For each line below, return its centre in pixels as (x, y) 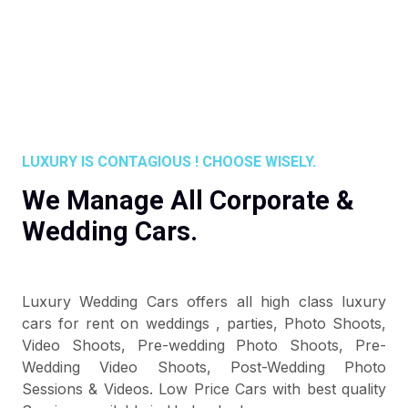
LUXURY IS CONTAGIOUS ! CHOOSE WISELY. (169, 162)
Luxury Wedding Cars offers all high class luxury (204, 301)
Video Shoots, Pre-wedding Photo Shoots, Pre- (204, 345)
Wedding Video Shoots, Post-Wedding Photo (204, 367)
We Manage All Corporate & (188, 200)
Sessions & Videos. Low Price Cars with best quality (204, 389)
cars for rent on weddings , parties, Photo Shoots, (204, 323)
